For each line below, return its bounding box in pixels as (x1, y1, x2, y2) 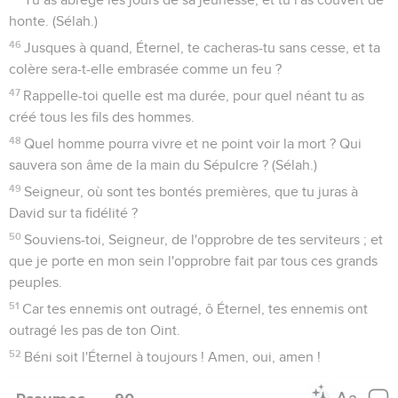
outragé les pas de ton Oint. (9, 322, 180, 338)
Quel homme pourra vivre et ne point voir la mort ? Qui (24, 136, 362, 151)
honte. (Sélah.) (9, 13, 98, 28)
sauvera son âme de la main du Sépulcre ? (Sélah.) (9, 157, 317, 172)
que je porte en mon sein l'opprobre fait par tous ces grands (9, 253, 378, 268)
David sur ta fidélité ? (9, 205, 138, 220)
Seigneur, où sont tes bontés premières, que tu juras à (24, 184, 359, 199)
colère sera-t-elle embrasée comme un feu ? (9, 61, 282, 76)
